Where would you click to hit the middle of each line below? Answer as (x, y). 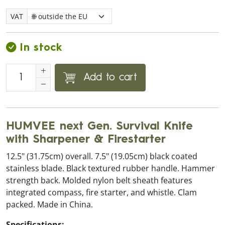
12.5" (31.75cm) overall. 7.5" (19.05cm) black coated (102, 156)
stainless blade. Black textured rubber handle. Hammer (110, 168)
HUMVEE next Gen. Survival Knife (99, 127)
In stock (41, 48)
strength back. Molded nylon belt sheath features (99, 180)
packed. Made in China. (49, 204)
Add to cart (110, 78)
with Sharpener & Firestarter (86, 140)
